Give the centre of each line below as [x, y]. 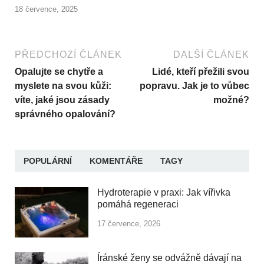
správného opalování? [65, 114]
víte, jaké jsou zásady [62, 100]
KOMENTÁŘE [116, 161]
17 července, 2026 [129, 223]
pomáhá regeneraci [138, 204]
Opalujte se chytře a [59, 72]
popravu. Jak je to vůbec [194, 86]
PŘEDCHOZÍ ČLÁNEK [68, 55]
